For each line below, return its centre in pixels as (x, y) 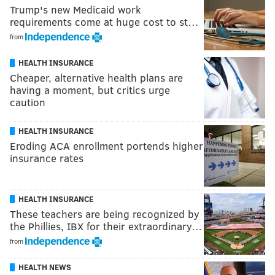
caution (28, 102)
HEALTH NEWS (45, 267)
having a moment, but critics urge (90, 90)
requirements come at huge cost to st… (104, 21)
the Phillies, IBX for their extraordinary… (106, 226)
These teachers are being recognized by (105, 214)
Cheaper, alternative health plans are (96, 77)
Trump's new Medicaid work (76, 9)
